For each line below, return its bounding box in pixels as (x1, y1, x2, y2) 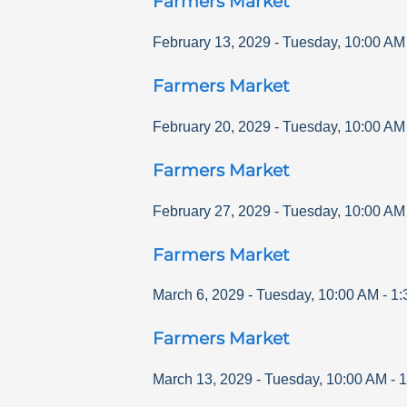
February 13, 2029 (153, 35, 271, 51)
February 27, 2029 (153, 203, 271, 219)
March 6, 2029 (153, 287, 244, 303)
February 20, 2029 (153, 118, 271, 134)
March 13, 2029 (153, 371, 253, 387)
